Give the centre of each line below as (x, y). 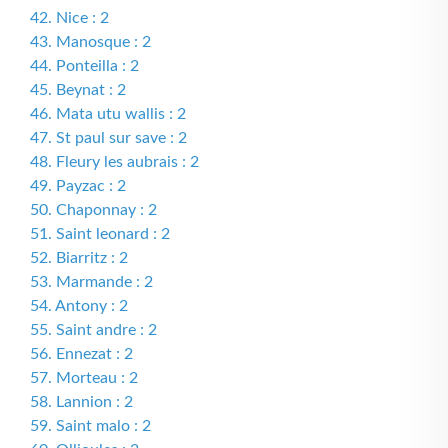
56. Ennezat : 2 (81, 354)
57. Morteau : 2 (84, 378)
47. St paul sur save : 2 (108, 138)
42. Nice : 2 (69, 18)
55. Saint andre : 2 (93, 330)
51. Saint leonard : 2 (100, 234)
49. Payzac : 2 (78, 186)
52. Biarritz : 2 (79, 258)
